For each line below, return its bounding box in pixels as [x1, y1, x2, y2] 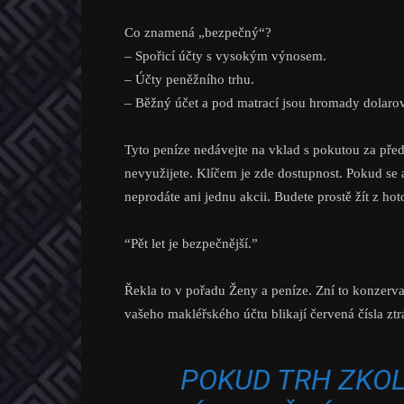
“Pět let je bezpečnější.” [124, 236, 258, 251]
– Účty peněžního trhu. [124, 72, 254, 87]
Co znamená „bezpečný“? [124, 25, 271, 40]
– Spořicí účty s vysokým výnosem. [124, 49, 326, 63]
